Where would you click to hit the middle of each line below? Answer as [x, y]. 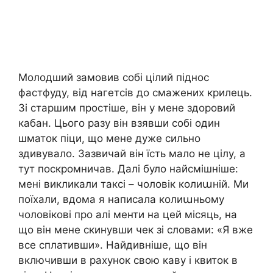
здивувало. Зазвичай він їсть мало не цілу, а [132, 153]
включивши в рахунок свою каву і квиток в [128, 260]
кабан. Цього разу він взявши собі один [119, 123]
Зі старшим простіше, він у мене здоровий [127, 108]
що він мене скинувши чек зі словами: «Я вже [136, 229]
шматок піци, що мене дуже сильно [109, 138]
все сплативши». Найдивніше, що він [113, 245]
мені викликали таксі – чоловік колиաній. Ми [133, 184]
